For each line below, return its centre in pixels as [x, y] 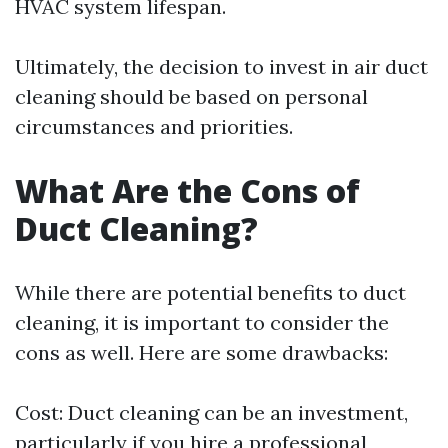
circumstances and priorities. [154, 126]
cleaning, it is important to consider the [202, 322]
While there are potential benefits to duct [210, 292]
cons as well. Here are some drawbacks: [201, 352]
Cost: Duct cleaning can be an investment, [211, 412]
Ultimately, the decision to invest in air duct [221, 66]
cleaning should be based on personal [191, 96]
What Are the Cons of [187, 190]
